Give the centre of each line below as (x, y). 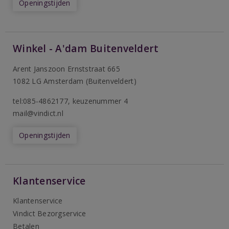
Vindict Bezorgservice (50, 214)
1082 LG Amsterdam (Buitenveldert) (75, 81)
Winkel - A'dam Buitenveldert (86, 49)
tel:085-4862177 (40, 101)
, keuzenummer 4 (98, 101)
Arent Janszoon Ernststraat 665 (66, 69)
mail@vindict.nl (38, 113)
